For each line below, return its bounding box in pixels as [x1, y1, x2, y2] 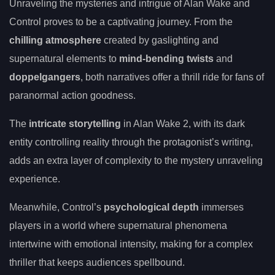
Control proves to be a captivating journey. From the [9, 17, 233, 28]
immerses [199, 202, 244, 213]
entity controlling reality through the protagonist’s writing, [9, 137, 253, 148]
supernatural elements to [9, 53, 119, 64]
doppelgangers [9, 72, 80, 83]
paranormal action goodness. [9, 90, 136, 101]
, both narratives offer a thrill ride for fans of [80, 72, 264, 83]
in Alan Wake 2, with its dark [121, 118, 245, 130]
